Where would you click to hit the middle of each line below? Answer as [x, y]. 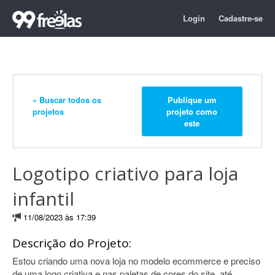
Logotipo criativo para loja [125, 173]
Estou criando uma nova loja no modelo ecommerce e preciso [136, 261]
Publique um [192, 99]
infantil [43, 199]
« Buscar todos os [67, 99]
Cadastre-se [241, 18]
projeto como [192, 111]
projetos [48, 111]
